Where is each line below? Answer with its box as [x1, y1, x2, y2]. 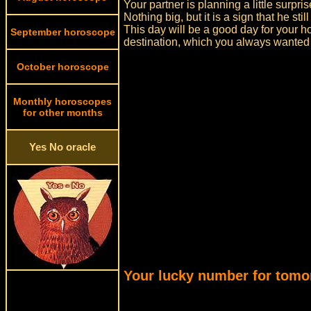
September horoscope [10, 26, 115, 37]
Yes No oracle [29, 142, 96, 153]
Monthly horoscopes [13, 96, 112, 107]
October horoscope [16, 61, 109, 72]
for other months [22, 107, 103, 118]
